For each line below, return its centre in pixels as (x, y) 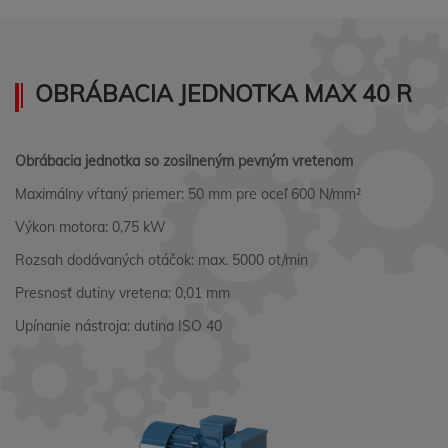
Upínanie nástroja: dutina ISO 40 (118, 326)
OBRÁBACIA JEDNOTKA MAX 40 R (223, 93)
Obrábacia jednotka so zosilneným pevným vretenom (184, 161)
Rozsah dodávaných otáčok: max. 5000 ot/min (161, 260)
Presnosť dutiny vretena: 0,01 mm (122, 293)
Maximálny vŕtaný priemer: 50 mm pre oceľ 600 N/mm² (188, 194)
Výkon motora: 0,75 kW (90, 227)
